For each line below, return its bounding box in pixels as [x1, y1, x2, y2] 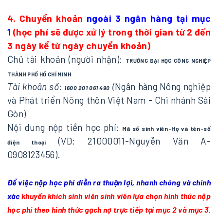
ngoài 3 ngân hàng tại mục [86, 13, 211, 24]
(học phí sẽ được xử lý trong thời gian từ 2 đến [13, 26, 211, 38]
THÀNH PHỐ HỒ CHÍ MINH [7, 71, 72, 78]
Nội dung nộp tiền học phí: [7, 122, 122, 133]
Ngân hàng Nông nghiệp [114, 81, 211, 92]
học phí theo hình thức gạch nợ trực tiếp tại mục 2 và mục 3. [7, 205, 211, 215]
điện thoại [7, 139, 46, 146]
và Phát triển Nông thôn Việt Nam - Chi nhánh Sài [7, 94, 211, 106]
